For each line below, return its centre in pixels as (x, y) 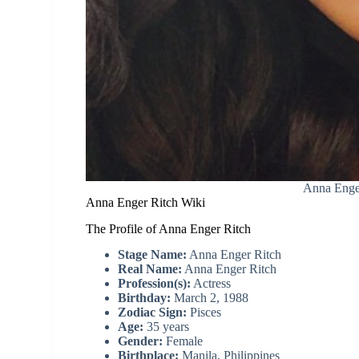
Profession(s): (155, 284)
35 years (167, 327)
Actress (211, 284)
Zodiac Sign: (153, 313)
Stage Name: (153, 255)
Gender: (141, 341)
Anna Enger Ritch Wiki (146, 202)
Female (183, 341)
